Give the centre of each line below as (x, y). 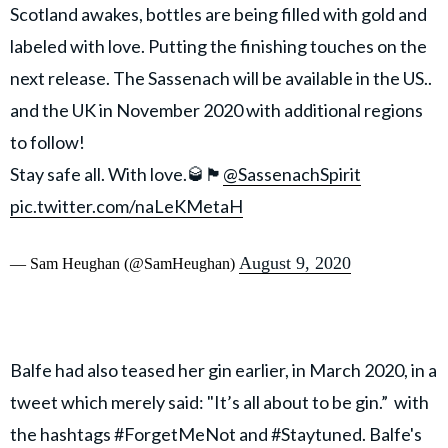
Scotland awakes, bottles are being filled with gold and (218, 14)
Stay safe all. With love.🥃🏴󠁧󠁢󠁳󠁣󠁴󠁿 (116, 174)
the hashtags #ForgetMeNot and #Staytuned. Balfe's (216, 434)
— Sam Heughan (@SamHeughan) (124, 264)
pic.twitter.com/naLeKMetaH (126, 206)
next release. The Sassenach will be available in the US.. (221, 78)
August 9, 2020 (295, 263)
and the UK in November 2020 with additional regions (216, 110)
